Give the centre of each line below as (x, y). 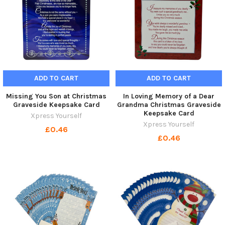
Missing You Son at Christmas (56, 96)
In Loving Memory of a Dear (169, 96)
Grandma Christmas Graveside (169, 104)
